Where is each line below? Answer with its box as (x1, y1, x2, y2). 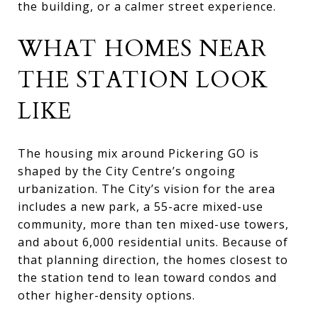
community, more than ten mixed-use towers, (18, 216, 289, 232)
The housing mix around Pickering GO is (18, 145, 259, 161)
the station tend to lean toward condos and (18, 269, 277, 285)
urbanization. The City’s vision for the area (18, 180, 275, 197)
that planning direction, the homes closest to (18, 251, 288, 268)
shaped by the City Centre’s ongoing (18, 163, 236, 179)
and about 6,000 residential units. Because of (18, 234, 288, 250)
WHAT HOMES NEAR (18, 33, 267, 65)
